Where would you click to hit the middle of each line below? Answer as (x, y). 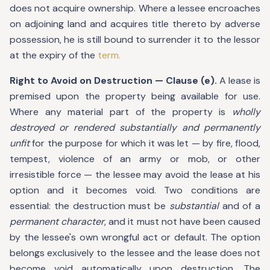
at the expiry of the (54, 55)
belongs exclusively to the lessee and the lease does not (135, 253)
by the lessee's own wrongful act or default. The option (135, 237)
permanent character (57, 221)
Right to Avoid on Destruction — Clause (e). (113, 80)
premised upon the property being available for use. (135, 96)
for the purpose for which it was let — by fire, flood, (145, 143)
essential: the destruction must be (89, 206)
